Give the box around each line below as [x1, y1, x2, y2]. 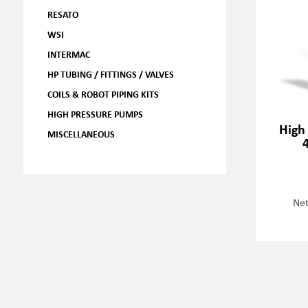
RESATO [47, 8, 78, 21]
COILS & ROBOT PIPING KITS [47, 87, 159, 100]
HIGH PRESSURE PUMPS [47, 107, 143, 120]
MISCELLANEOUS [47, 127, 115, 140]
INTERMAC [47, 47, 90, 60]
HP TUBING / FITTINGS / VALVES [47, 67, 174, 80]
